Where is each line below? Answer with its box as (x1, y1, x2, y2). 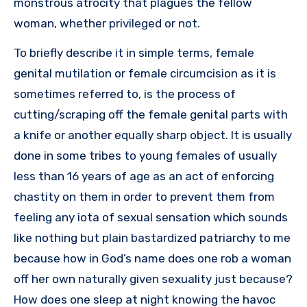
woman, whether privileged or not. (14, 16, 200, 30)
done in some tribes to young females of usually (14, 148, 277, 162)
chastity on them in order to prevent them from (14, 189, 275, 204)
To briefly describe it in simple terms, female (14, 45, 254, 60)
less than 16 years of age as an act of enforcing (14, 169, 274, 183)
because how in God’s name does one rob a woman (14, 251, 291, 265)
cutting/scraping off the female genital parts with (14, 107, 288, 121)
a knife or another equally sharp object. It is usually (14, 127, 292, 142)
